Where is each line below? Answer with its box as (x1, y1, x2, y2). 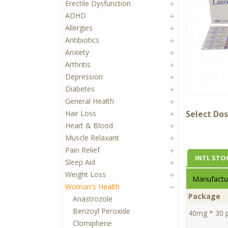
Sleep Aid (65, 157, 95, 167)
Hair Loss (65, 108, 96, 119)
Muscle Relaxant (65, 133, 119, 143)
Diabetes (65, 84, 95, 94)
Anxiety (65, 47, 89, 58)
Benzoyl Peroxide (73, 206, 130, 216)
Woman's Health (65, 182, 120, 192)
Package (188, 191, 220, 202)
